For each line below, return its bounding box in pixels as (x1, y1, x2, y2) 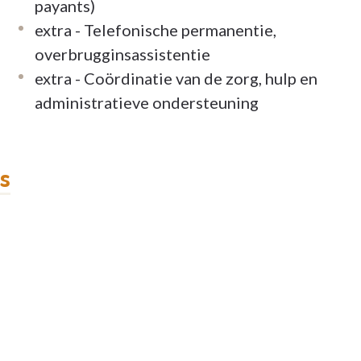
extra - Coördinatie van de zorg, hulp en (35, 68, 318, 89)
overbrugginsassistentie (35, 44, 211, 64)
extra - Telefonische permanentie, (35, 20, 277, 40)
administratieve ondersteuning (35, 93, 259, 113)
